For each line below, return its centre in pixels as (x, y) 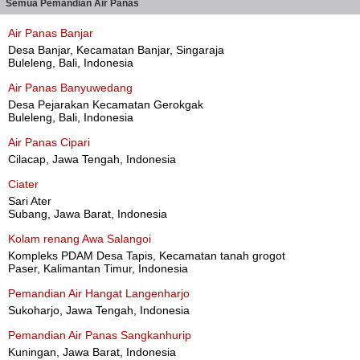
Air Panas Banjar (51, 33)
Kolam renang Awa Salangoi (80, 239)
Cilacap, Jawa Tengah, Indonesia (92, 159)
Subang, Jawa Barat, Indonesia (88, 214)
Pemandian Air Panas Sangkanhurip (100, 335)
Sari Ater (30, 201)
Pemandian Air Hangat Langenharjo (99, 293)
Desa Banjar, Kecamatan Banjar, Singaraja (116, 50)
